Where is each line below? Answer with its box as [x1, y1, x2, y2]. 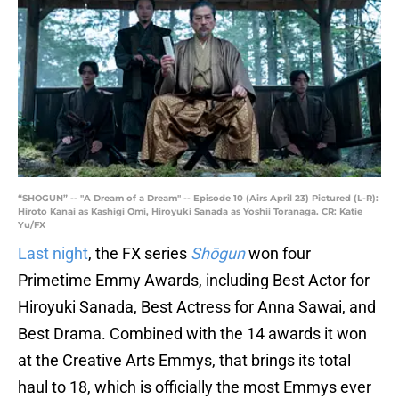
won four [248, 244, 311, 264]
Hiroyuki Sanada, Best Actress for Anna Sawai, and [18, 297, 376, 317]
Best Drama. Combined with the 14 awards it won [18, 324, 367, 344]
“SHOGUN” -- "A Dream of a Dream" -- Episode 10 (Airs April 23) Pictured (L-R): [18, 192, 379, 205]
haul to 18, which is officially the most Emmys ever [18, 378, 371, 397]
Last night [18, 244, 88, 264]
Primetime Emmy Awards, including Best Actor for [18, 271, 370, 290]
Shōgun [191, 244, 245, 264]
